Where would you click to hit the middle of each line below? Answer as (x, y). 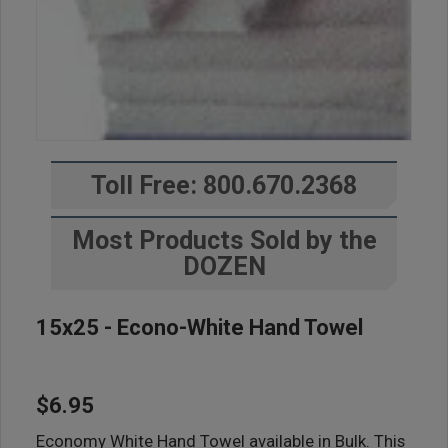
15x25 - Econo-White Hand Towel (199, 327)
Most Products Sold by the (224, 240)
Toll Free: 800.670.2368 (224, 185)
